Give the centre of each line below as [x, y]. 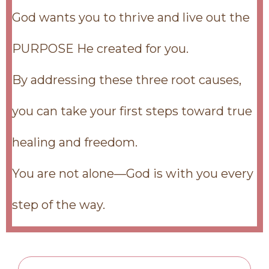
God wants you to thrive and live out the [131, 17]
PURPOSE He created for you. [100, 49]
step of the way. [59, 205]
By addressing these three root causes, [127, 80]
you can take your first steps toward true [132, 111]
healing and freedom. [75, 142]
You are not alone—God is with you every [133, 174]
